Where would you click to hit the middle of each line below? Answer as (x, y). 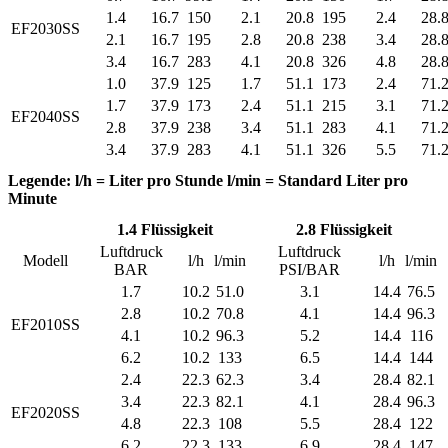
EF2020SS (45, 412)
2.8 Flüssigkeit (343, 229)
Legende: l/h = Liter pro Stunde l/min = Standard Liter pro (208, 180)
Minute (32, 198)
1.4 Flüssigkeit (165, 229)
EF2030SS (45, 28)
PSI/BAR (309, 269)
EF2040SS (45, 116)
